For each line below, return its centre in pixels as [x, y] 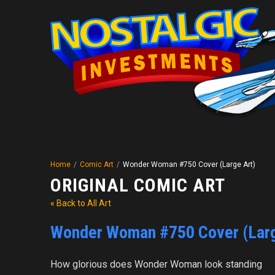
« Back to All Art [80, 203]
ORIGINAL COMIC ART [137, 185]
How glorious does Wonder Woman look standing [156, 264]
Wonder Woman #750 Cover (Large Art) [189, 165]
